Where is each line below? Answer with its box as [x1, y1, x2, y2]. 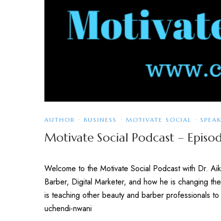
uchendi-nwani [44, 203, 92, 215]
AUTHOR [44, 116, 75, 123]
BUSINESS [84, 116, 117, 123]
